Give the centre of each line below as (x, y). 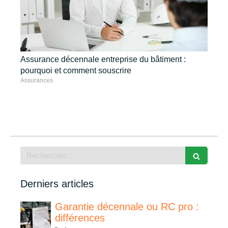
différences (80, 218)
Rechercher (40, 151)
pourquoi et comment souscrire (76, 70)
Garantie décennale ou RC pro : (127, 206)
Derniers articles (57, 183)
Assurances (37, 80)
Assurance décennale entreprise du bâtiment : (103, 59)
